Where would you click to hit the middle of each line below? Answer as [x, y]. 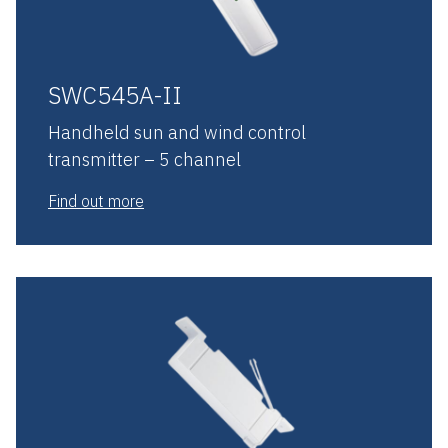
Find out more [96, 200]
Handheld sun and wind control [177, 132]
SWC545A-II [115, 94]
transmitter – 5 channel [144, 159]
